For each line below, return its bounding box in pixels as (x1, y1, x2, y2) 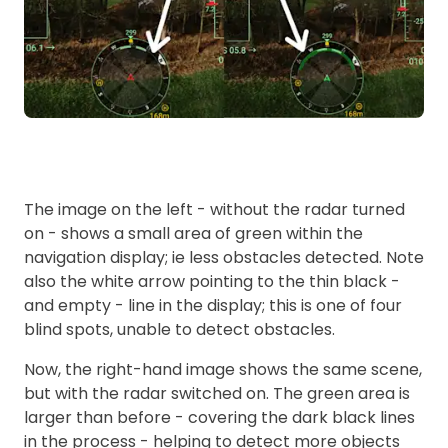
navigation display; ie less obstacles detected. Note (24, 246, 424, 270)
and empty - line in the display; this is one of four (24, 294, 402, 318)
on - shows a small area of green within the (24, 222, 363, 246)
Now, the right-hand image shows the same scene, (24, 358, 422, 382)
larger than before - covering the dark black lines (24, 406, 415, 430)
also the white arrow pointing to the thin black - (24, 270, 400, 294)
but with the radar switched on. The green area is (24, 382, 410, 406)
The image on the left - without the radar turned (24, 198, 405, 222)
